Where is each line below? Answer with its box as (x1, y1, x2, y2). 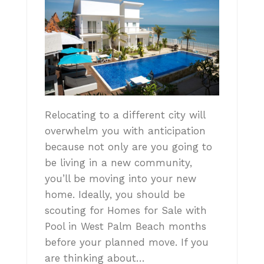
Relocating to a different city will (45, 109, 205, 121)
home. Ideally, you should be (45, 189, 185, 201)
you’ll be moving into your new (45, 173, 196, 185)
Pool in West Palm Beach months (45, 220, 206, 233)
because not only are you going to (45, 141, 212, 153)
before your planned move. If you (45, 236, 209, 249)
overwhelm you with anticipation (45, 125, 206, 137)
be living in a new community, (45, 157, 192, 169)
